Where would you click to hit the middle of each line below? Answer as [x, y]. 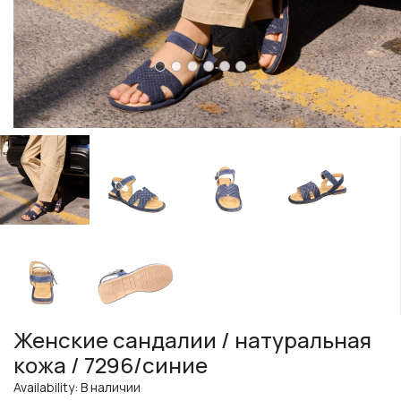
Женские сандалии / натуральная [192, 340]
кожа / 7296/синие [111, 365]
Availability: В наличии [77, 388]
